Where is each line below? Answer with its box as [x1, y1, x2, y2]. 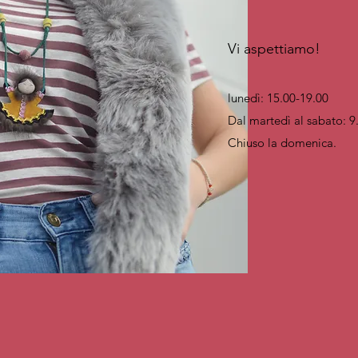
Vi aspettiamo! [228, 40, 320, 58]
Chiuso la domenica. [228, 135, 336, 150]
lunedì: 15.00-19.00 [228, 90, 328, 105]
